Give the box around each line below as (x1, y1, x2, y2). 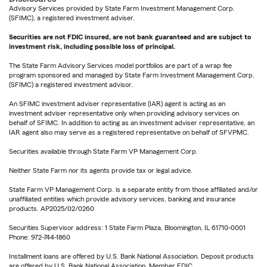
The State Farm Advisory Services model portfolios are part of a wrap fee (9, 62, 232, 70)
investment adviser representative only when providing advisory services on (9, 110, 239, 117)
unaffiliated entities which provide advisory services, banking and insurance (9, 195, 235, 203)
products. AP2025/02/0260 (9, 205, 94, 213)
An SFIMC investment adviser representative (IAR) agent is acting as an (9, 100, 225, 108)
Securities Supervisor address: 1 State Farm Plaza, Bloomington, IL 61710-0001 (9, 224, 246, 232)
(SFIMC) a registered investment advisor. (9, 81, 133, 89)
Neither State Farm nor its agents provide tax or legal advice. (9, 167, 193, 175)
